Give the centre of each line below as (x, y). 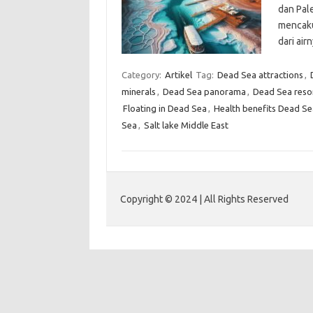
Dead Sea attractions (260, 75)
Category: (142, 75)
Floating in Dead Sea (165, 108)
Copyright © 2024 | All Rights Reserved (204, 199)
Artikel (178, 75)
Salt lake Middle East (186, 125)
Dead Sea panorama (204, 92)
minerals (138, 92)
